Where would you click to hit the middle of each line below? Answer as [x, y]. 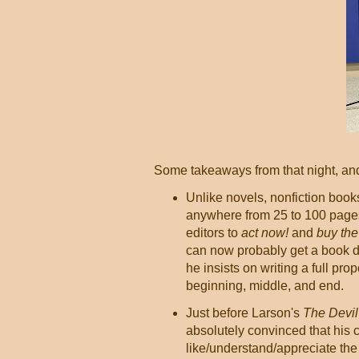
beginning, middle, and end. [265, 286]
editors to [214, 233]
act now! [265, 233]
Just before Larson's [244, 313]
